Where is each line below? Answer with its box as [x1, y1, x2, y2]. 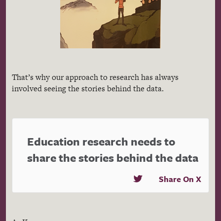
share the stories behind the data [27, 149, 198, 166]
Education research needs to [27, 133, 175, 149]
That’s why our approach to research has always [12, 71, 179, 83]
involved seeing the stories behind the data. [12, 82, 164, 94]
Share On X [159, 173, 201, 185]
